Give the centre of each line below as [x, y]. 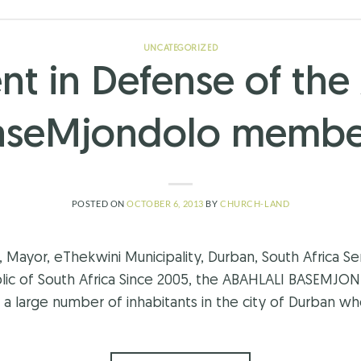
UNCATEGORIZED [180, 49]
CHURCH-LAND [255, 203]
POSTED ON [99, 203]
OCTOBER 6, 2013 [165, 203]
